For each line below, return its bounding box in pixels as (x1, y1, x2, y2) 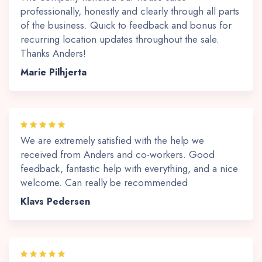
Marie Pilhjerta (20, 65, 87, 80)
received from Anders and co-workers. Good (20, 147, 215, 162)
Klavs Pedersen (20, 195, 90, 209)
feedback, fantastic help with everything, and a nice (20, 161, 238, 176)
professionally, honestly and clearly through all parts (20, 4, 239, 19)
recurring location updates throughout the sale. (20, 32, 219, 47)
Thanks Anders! (20, 46, 86, 61)
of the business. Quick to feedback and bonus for (20, 18, 232, 33)
